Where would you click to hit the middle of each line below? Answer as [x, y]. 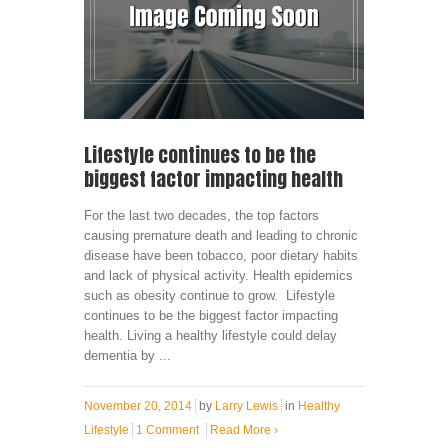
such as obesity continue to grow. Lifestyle [209, 295]
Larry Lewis [246, 405]
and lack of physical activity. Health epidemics [218, 275]
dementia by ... [127, 355]
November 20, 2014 [138, 405]
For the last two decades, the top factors [201, 215]
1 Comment [167, 429]
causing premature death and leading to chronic [221, 235]
